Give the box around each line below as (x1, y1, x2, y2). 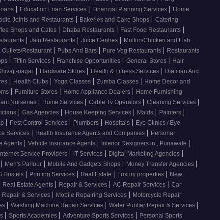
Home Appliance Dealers (63, 88, 132, 96)
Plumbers (73, 119, 100, 127)
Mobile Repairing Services (56, 192, 128, 199)
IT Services (73, 150, 104, 158)
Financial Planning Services (92, 6, 168, 13)
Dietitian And (165, 68, 199, 75)
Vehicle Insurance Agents (28, 140, 97, 147)
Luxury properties (117, 171, 165, 178)
